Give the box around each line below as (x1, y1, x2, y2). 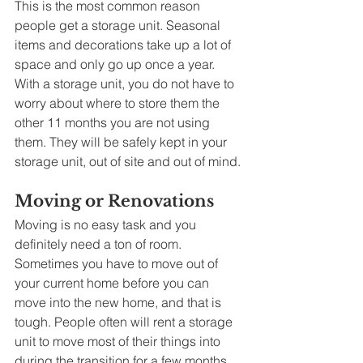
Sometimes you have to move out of (15, 255, 221, 272)
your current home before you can (15, 275, 212, 292)
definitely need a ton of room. (15, 236, 185, 253)
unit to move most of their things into (15, 333, 224, 350)
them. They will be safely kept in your (15, 134, 230, 151)
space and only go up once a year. (15, 56, 218, 73)
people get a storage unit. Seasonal (15, 17, 224, 34)
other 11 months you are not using (15, 114, 213, 131)
